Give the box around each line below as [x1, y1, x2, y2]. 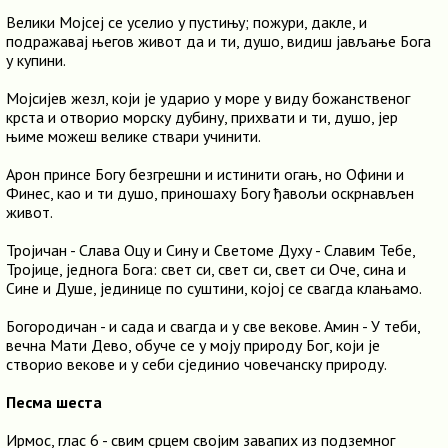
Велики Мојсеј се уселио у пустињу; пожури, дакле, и [6, 12, 367, 32]
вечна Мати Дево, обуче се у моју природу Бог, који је [6, 335, 380, 355]
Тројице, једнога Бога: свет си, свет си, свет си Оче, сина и [6, 259, 406, 279]
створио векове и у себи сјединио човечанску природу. [6, 354, 387, 374]
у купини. [6, 50, 66, 70]
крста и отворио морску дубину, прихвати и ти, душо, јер [6, 107, 398, 127]
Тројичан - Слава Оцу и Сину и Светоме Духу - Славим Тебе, [6, 240, 415, 260]
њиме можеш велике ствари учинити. [6, 126, 261, 146]
